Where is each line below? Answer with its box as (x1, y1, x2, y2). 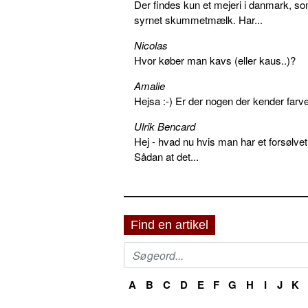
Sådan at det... (134, 149, 199, 164)
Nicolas (134, 38, 168, 53)
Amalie (134, 78, 165, 93)
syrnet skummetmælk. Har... (134, 12, 263, 27)
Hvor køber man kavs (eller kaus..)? (134, 53, 296, 68)
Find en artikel (131, 218, 208, 232)
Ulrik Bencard (134, 119, 195, 134)
